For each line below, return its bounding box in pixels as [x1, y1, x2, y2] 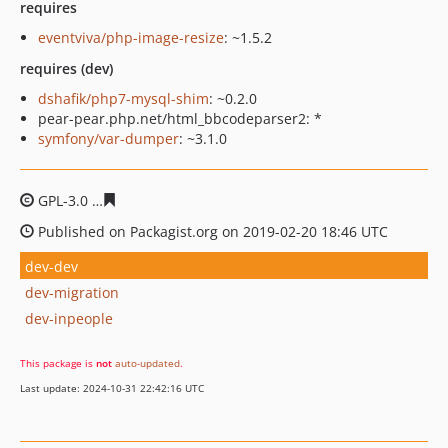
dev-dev [25, 256, 78, 276]
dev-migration [25, 282, 119, 302]
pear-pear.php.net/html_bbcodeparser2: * [38, 109, 322, 128]
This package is [20, 356, 96, 370]
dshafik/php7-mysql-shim [38, 89, 209, 108]
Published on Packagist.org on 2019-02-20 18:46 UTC [34, 222, 388, 241]
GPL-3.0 [34, 191, 92, 210]
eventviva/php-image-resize [38, 28, 224, 47]
